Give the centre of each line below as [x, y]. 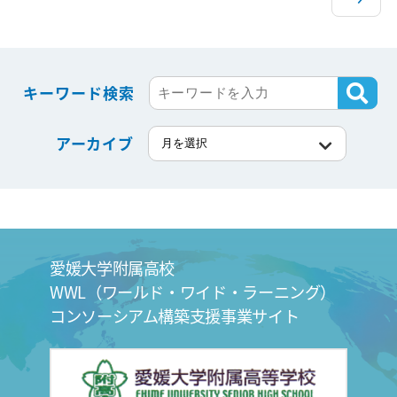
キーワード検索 [79, 92]
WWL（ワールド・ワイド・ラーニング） [193, 292]
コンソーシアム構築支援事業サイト [175, 316]
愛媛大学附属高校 [113, 268]
